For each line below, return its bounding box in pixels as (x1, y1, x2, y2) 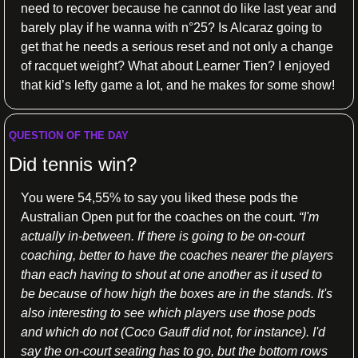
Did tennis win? (9, 153, 137, 175)
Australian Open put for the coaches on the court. (21, 209, 299, 224)
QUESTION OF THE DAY (9, 129, 129, 141)
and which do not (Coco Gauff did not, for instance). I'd (21, 324, 325, 339)
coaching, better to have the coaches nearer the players (21, 248, 333, 262)
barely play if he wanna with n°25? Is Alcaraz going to (21, 20, 322, 34)
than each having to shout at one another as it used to (21, 267, 322, 281)
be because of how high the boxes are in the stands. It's (21, 286, 332, 300)
